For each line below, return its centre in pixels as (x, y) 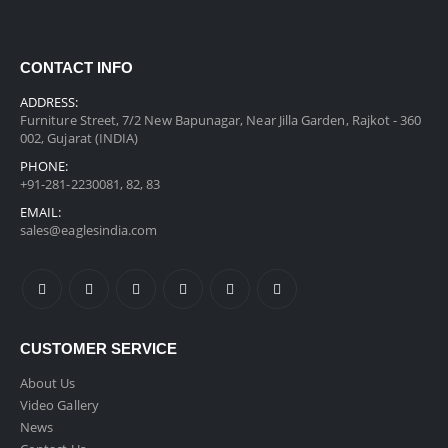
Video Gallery (59, 404)
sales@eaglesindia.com (89, 230)
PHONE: (44, 166)
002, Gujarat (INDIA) (79, 138)
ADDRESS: (49, 102)
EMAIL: (41, 212)
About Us (48, 382)
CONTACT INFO (76, 68)
